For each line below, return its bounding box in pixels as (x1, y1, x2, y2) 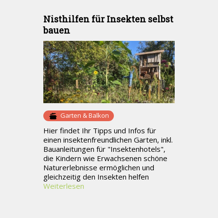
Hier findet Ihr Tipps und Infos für (43, 125, 156, 135)
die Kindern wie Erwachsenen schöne (43, 153, 167, 163)
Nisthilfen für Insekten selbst (43, 13, 173, 25)
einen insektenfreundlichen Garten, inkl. (43, 134, 173, 145)
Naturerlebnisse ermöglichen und (43, 162, 154, 172)
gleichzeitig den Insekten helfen (43, 171, 149, 182)
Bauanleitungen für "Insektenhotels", (43, 144, 165, 154)
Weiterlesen (43, 181, 84, 191)
